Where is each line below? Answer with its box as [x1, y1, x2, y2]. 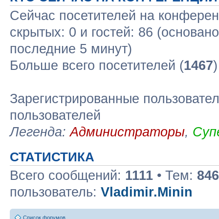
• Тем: [153, 168, 197, 183]
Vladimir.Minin [101, 185, 193, 199]
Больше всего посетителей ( [10, 58, 184, 73]
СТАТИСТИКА [10, 150, 94, 164]
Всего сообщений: [10, 168, 125, 183]
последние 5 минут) [10, 42, 132, 56]
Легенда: [10, 125, 70, 139]
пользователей [10, 108, 101, 123]
